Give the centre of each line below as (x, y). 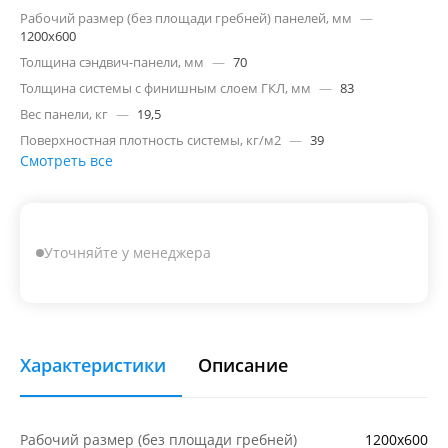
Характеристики (93, 365)
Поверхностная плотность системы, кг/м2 (150, 140)
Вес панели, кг (64, 114)
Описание (243, 365)
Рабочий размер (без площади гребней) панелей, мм (186, 18)
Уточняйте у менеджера (127, 252)
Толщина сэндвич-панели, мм (112, 62)
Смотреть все (66, 160)
